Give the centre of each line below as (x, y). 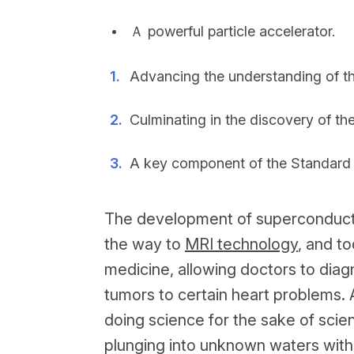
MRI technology (241, 244)
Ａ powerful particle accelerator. (232, 31)
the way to (145, 244)
